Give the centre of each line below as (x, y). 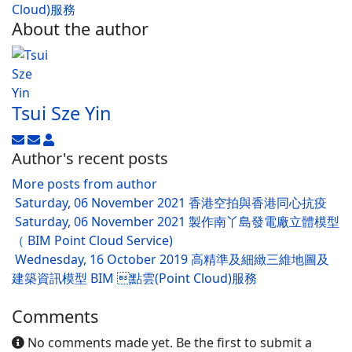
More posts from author (84, 184)
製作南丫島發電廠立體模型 (264, 222)
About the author (80, 29)
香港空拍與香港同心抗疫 (258, 203)
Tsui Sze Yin (62, 113)
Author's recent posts (90, 158)
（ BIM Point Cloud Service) (92, 240)
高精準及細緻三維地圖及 (260, 259)
